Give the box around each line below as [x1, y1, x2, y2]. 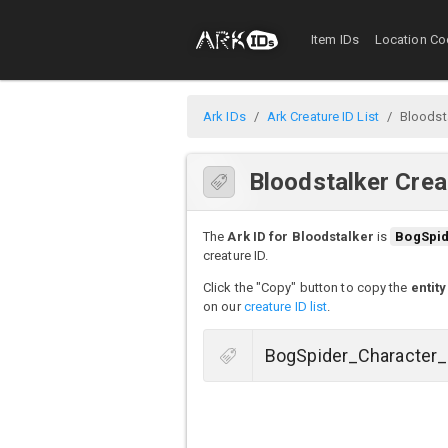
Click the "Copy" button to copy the [203, 280, 411, 296]
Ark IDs [203, 108, 246, 124]
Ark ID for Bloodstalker [227, 229, 374, 245]
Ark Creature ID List [266, 108, 379, 124]
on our [203, 299, 244, 315]
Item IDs [311, 32, 359, 48]
